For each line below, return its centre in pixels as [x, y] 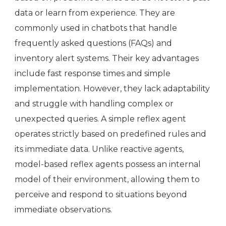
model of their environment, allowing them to [107, 180]
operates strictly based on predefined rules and [110, 134]
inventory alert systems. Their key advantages [107, 59]
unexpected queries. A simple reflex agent [100, 119]
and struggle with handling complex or [94, 104]
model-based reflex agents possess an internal [108, 164]
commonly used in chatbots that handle [96, 28]
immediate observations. [63, 210]
